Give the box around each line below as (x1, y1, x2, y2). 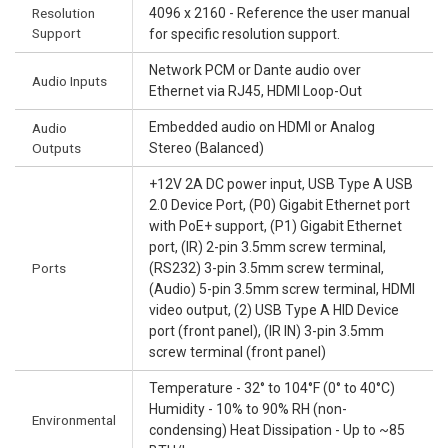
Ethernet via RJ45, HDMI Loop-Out (149, 83, 362, 100)
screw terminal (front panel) (149, 344, 326, 361)
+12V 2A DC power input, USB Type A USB (149, 176, 413, 193)
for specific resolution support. (149, 26, 340, 43)
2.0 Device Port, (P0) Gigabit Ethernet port (149, 197, 410, 214)
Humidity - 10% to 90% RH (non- (149, 401, 347, 418)
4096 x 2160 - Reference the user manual (149, 5, 410, 22)
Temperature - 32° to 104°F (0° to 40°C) (149, 380, 395, 397)
